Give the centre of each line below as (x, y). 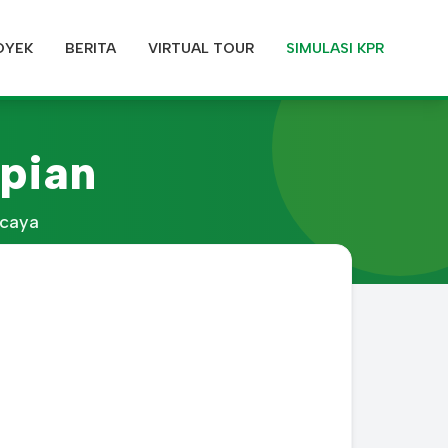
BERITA (90, 47)
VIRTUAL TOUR (201, 47)
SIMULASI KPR (335, 47)
